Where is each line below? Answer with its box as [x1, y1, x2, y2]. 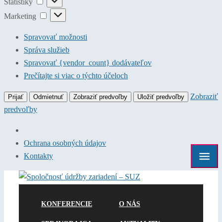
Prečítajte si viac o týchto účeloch [24, 71, 128, 80]
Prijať [8, 93, 23, 101]
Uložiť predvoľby [137, 93, 184, 101]
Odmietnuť [33, 93, 63, 101]
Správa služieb [24, 46, 69, 55]
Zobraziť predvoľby [73, 93, 127, 101]
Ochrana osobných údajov [24, 139, 106, 148]
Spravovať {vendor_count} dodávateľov [24, 58, 152, 67]
